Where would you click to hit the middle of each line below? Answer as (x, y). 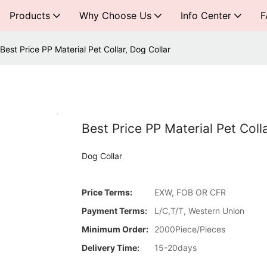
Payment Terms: (114, 210)
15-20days (176, 247)
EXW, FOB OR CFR (190, 192)
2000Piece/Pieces (190, 229)
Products (30, 15)
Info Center (206, 15)
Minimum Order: (115, 229)
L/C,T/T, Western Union (199, 210)
